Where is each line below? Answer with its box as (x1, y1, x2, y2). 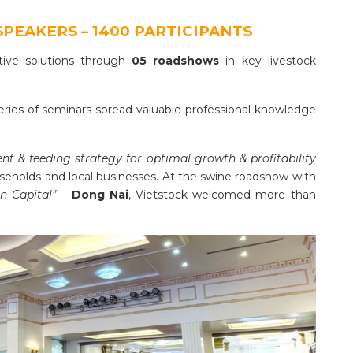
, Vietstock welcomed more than (128, 188, 316, 203)
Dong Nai (71, 188, 128, 203)
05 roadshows (132, 54, 220, 69)
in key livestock (219, 54, 316, 69)
